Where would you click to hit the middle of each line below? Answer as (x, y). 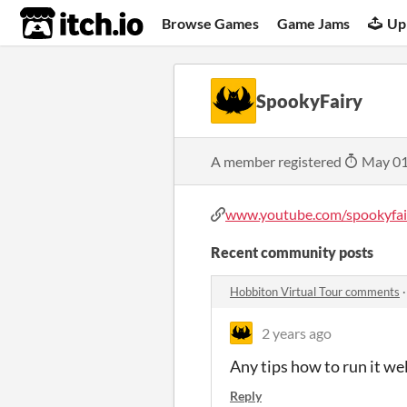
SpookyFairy (309, 101)
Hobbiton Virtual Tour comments (315, 292)
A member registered (278, 161)
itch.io (59, 24)
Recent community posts (292, 252)
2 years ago (297, 333)
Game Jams (314, 23)
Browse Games (211, 23)
